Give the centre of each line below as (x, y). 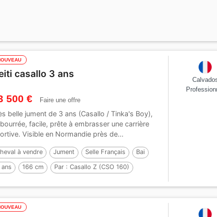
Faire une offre (60, 100)
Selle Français (106, 152)
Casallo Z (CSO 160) (100, 167)
